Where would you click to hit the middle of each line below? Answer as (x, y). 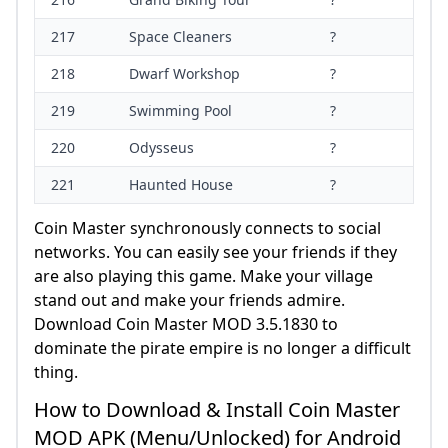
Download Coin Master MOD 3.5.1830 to (186, 324)
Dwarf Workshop (184, 74)
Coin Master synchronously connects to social (207, 228)
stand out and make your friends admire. (189, 300)
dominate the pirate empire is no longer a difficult (222, 348)
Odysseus (161, 148)
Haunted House (181, 185)
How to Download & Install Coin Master (217, 410)
